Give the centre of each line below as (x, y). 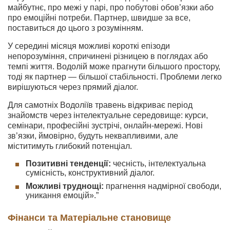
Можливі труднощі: (65, 186)
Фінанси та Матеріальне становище (89, 217)
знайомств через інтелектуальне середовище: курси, (108, 115)
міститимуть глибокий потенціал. (70, 146)
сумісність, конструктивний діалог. (90, 173)
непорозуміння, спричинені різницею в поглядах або (108, 56)
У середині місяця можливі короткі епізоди (89, 46)
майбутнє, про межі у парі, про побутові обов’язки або (111, 7)
